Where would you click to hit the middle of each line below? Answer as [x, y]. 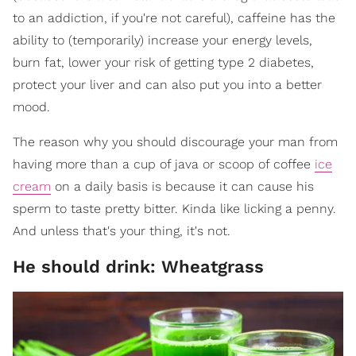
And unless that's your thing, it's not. [122, 230]
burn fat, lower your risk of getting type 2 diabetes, [163, 62]
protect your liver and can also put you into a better [167, 84]
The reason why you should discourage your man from [175, 141]
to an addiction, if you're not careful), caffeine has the [174, 17]
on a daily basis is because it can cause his [182, 186]
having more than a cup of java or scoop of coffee [164, 164]
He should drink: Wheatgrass [138, 266]
